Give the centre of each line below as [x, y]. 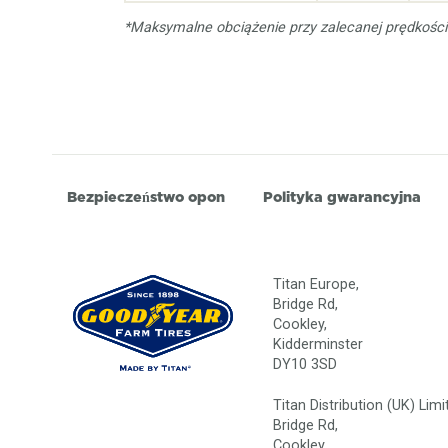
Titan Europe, [316, 284]
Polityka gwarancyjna [342, 197]
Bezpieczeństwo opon [146, 197]
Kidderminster [318, 344]
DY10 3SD [305, 364]
